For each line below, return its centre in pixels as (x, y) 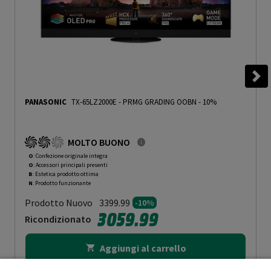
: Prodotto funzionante (62, 183)
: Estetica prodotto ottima (66, 174)
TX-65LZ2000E (94, 102)
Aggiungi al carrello (143, 248)
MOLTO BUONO (99, 142)
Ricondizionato (58, 219)
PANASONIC (46, 102)
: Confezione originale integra (70, 156)
